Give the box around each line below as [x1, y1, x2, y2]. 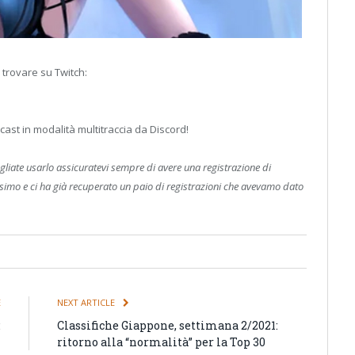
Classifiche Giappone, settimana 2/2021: [57, 317, 278, 333]
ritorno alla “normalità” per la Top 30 [57, 334, 265, 349]
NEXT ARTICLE [57, 296, 117, 308]
